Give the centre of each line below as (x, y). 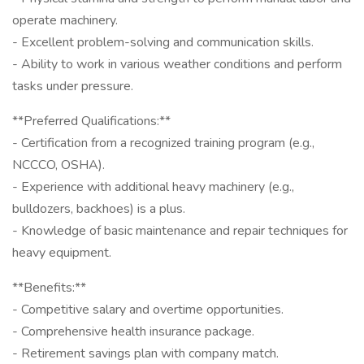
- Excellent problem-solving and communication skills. (163, 42)
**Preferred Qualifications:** (91, 121)
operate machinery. (65, 20)
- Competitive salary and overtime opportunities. (148, 310)
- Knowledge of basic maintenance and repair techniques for (180, 231)
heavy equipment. (62, 253)
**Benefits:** (49, 288)
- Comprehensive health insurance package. (133, 331)
